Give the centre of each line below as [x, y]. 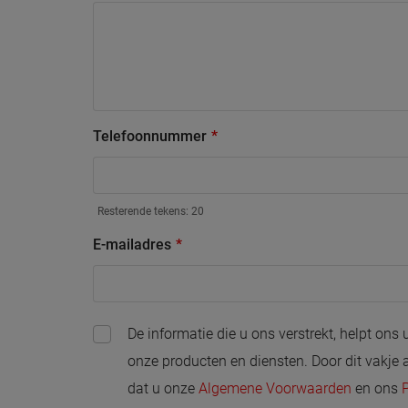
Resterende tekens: [144, 212]
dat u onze [163, 389]
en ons [377, 389]
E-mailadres [132, 245]
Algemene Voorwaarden [275, 389]
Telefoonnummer [150, 137]
